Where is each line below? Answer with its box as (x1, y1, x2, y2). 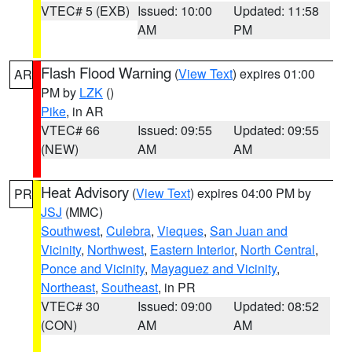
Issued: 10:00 (137, 2, 212, 20)
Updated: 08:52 (233, 297, 320, 315)
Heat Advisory (41, 181, 129, 202)
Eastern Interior (150, 240, 234, 258)
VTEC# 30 (41, 297, 100, 315)
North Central (240, 240, 315, 258)
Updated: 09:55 (233, 121, 320, 139)
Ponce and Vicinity (41, 259, 145, 277)
